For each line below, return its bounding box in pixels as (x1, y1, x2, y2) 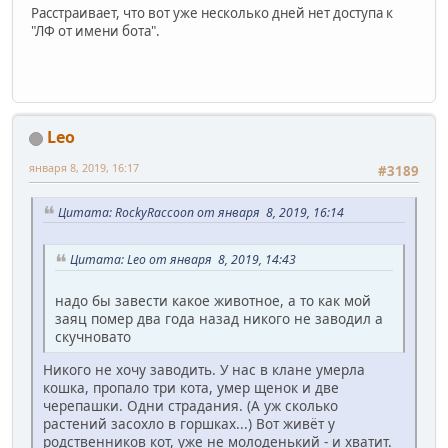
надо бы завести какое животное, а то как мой (55, 290, 371, 310)
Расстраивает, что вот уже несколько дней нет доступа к (31, 3, 393, 22)
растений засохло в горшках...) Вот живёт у (43, 413, 335, 433)
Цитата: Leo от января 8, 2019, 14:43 (70, 251, 296, 269)
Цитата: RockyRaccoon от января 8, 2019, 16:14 (58, 203, 344, 221)
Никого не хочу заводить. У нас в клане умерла (43, 359, 365, 379)
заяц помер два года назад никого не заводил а (55, 308, 383, 328)
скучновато (55, 326, 131, 346)
